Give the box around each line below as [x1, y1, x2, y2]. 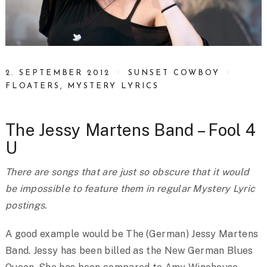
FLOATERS [5, 82, 60, 91]
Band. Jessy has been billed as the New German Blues [5, 245, 253, 257]
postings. [5, 200, 48, 212]
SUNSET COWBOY [128, 69, 220, 77]
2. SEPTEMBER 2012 [5, 69, 111, 77]
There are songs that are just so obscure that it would [5, 166, 250, 178]
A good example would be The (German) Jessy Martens [5, 228, 259, 240]
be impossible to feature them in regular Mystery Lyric [5, 183, 256, 195]
